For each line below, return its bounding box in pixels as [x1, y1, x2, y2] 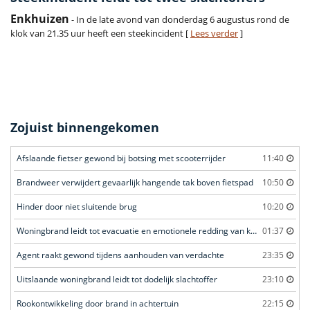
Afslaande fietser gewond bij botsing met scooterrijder [17, 152, 226, 165]
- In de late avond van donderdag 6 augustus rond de [69, 13, 289, 26]
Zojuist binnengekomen [10, 119, 159, 136]
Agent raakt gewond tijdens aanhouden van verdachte [17, 249, 224, 262]
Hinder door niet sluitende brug [17, 201, 137, 213]
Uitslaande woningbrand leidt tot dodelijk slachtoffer [17, 273, 217, 286]
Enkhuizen [10, 11, 69, 27]
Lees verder [190, 27, 238, 40]
